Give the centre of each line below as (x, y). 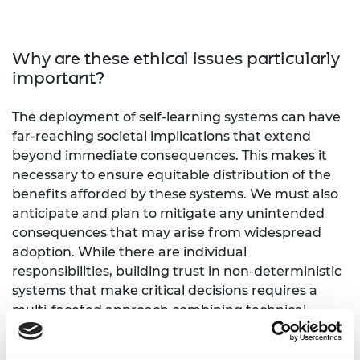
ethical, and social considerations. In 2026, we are (172, 329)
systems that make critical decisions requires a (165, 290)
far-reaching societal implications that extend (162, 136)
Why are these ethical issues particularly (176, 58)
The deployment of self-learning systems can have (176, 117)
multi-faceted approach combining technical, (161, 309)
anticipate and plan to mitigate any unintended (168, 213)
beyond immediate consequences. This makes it (170, 155)
